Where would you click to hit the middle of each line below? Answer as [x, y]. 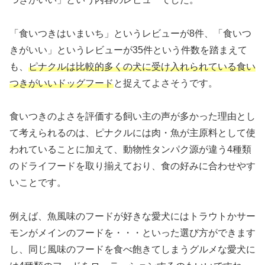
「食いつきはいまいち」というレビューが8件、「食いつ [130, 33]
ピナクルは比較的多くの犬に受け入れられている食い [142, 66]
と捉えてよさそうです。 [166, 83]
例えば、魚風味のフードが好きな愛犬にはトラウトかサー [132, 216]
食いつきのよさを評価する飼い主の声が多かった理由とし [132, 117]
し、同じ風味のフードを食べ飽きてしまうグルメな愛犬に [132, 250]
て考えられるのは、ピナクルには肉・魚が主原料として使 [132, 133]
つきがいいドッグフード [62, 83]
